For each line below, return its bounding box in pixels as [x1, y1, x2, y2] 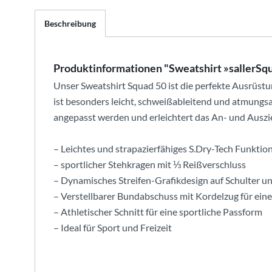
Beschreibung [44, 18, 96, 29]
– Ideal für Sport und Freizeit [53, 222, 172, 233]
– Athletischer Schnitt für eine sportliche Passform [53, 206, 262, 217]
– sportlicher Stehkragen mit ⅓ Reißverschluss [53, 158, 246, 170]
